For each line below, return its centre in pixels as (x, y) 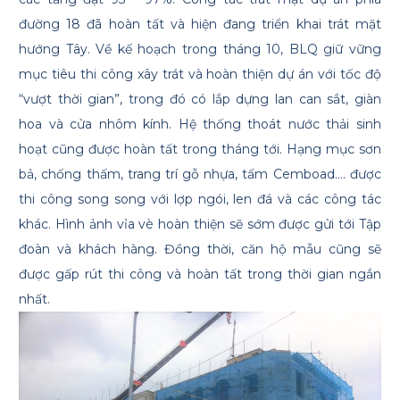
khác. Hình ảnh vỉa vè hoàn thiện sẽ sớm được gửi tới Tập (200, 224)
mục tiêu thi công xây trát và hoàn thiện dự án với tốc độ (200, 74)
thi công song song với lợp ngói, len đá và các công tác (200, 199)
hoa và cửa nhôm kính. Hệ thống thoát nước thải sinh (200, 124)
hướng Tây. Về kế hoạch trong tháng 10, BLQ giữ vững (200, 49)
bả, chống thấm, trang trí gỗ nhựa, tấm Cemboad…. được (200, 174)
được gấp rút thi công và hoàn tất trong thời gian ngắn (200, 274)
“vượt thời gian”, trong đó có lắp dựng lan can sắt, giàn (200, 99)
